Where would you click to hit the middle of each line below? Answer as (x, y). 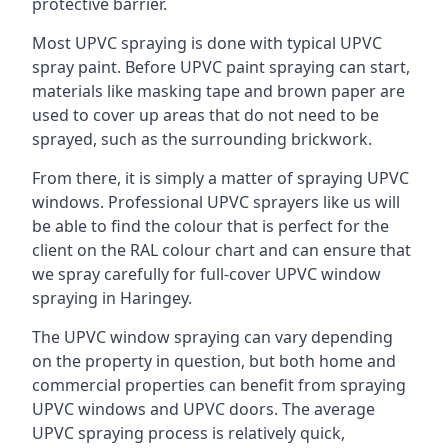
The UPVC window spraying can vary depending (212, 337)
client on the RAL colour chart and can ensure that (221, 250)
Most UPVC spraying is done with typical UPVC (207, 43)
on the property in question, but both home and (214, 361)
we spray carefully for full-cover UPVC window (206, 274)
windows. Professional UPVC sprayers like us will (216, 202)
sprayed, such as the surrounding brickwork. (202, 139)
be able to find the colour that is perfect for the (210, 226)
